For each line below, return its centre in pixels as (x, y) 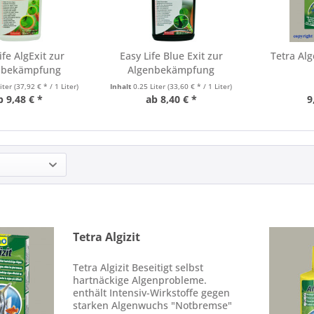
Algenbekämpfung (171, 70)
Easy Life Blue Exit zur (171, 56)
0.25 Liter (151, 86)
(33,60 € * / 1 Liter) (200, 86)
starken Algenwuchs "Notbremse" (153, 306)
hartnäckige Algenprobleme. (140, 280)
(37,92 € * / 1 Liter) (46, 86)
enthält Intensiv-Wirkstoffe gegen (152, 293)
